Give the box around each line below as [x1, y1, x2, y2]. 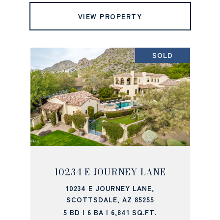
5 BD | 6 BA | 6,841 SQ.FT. [63, 207, 157, 217]
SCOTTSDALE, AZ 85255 [66, 194, 154, 204]
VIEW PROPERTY [78, 11, 142, 21]
